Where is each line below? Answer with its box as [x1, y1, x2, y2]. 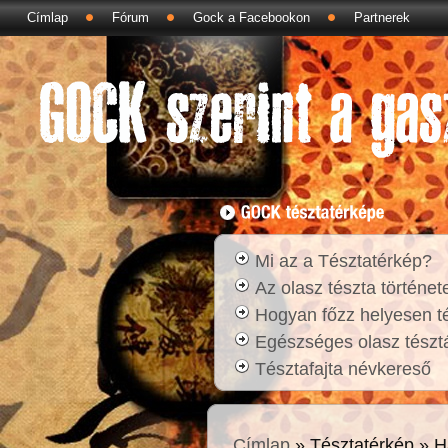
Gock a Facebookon [193, 10, 310, 25]
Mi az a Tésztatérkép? [255, 250, 432, 271]
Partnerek [354, 10, 410, 25]
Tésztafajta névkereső [255, 358, 431, 379]
